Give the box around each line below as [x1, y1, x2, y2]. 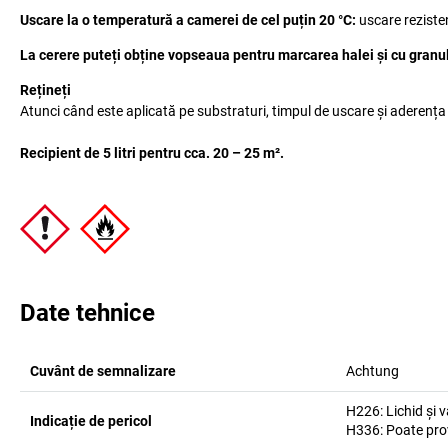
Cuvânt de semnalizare [30, 363, 176, 379]
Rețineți [20, 82, 71, 98]
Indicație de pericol [30, 412, 152, 429]
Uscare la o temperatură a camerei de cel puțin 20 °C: [20, 12, 356, 28]
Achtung [345, 363, 399, 379]
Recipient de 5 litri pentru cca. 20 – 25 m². [20, 145, 284, 161]
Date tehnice [20, 299, 155, 327]
